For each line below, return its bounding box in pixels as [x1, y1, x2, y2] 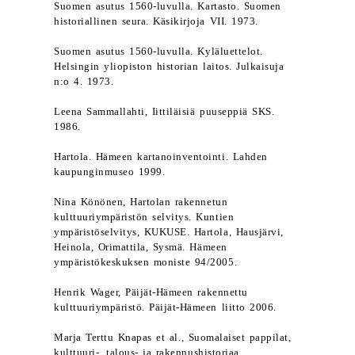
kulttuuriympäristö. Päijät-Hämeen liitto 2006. [54, 302, 277, 313]
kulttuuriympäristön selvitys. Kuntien [54, 212, 235, 223]
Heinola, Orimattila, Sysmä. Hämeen [54, 242, 227, 253]
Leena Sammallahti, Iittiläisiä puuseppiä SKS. [54, 106, 275, 117]
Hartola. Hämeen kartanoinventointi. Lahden [54, 151, 268, 162]
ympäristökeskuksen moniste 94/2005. [54, 257, 238, 268]
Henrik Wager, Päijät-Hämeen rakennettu [54, 287, 248, 298]
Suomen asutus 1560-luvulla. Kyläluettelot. [54, 46, 263, 57]
